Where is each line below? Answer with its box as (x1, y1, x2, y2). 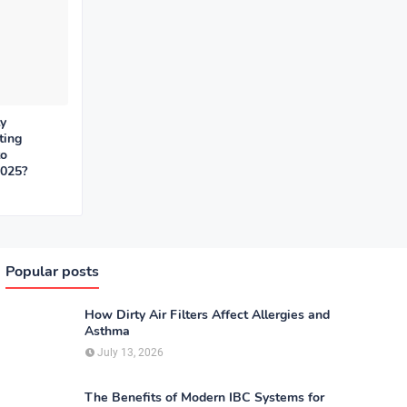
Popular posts (5, 261, 99, 282)
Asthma (84, 322, 130, 340)
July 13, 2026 (97, 345, 164, 359)
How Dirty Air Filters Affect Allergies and (84, 305, 330, 323)
